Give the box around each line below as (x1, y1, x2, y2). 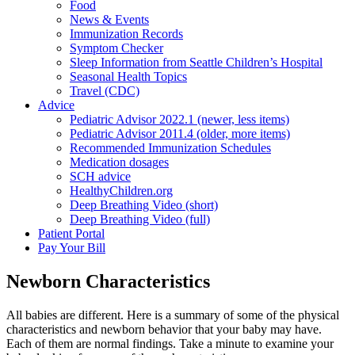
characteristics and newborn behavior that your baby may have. (6, 322, 322, 336)
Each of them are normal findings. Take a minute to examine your (6, 336, 334, 350)
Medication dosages (70, 155, 169, 169)
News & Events (70, 12, 149, 26)
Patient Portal (38, 226, 105, 240)
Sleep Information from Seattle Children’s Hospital (70, 55, 323, 69)
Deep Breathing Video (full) (70, 212, 210, 226)
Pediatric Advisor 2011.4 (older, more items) (70, 126, 290, 140)
